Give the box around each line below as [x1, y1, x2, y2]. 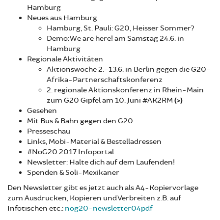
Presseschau [27, 126, 72, 136]
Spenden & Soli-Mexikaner [27, 167, 121, 177]
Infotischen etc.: [7, 203, 65, 213]
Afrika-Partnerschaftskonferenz [47, 75, 164, 84]
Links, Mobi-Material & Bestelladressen [27, 137, 163, 146]
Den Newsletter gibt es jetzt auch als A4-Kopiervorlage [7, 183, 198, 192]
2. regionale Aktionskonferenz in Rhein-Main [47, 85, 204, 95]
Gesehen [27, 106, 58, 115]
